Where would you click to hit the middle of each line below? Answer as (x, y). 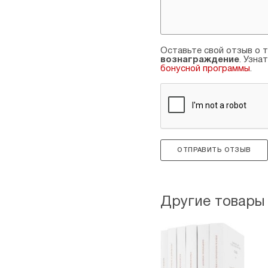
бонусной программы (205, 69)
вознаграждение (200, 60)
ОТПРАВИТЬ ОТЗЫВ (214, 150)
